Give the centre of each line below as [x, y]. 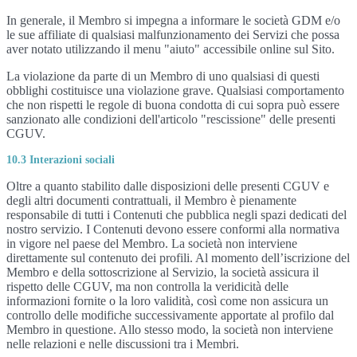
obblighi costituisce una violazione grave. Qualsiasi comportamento [175, 90]
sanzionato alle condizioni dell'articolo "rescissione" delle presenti [171, 119]
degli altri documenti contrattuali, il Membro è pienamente [151, 200]
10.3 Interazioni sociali [61, 160]
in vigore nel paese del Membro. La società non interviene [152, 243]
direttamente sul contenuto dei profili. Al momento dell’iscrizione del [178, 258]
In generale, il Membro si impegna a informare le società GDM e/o [173, 20]
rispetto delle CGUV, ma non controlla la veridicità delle [147, 286]
